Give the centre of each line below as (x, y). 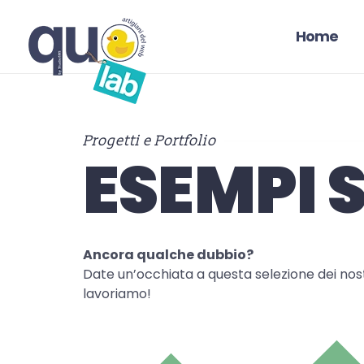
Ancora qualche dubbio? (168, 255)
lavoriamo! (117, 294)
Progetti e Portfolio (149, 141)
